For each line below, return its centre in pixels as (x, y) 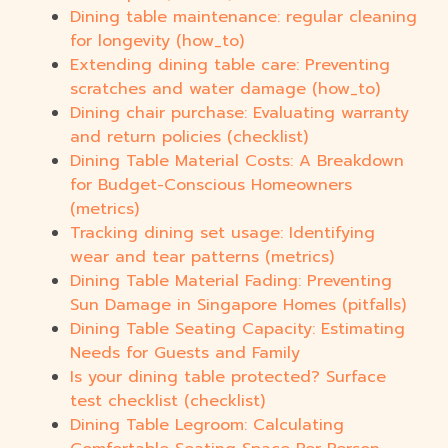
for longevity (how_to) (157, 41)
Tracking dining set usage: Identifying (222, 233)
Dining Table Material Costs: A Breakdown (237, 161)
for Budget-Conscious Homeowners (211, 185)
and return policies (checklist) (189, 137)
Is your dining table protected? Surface (228, 377)
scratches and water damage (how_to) (225, 89)
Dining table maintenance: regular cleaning (243, 17)
